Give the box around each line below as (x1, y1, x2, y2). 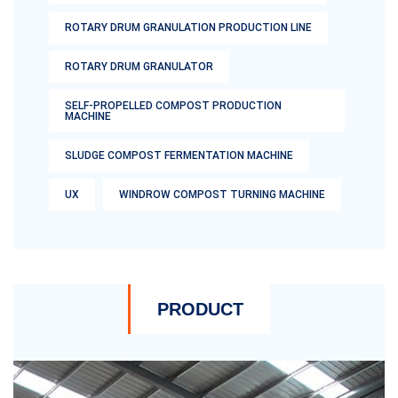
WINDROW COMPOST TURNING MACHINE (119, 188, 325, 202)
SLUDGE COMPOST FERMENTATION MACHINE (65, 149, 293, 163)
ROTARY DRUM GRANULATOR (65, 60, 213, 74)
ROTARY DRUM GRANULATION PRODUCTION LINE (65, 21, 312, 35)
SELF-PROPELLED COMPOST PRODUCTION (65, 99, 282, 113)
